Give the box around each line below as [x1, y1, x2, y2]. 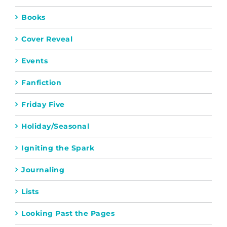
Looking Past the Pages [21, 209, 115, 218]
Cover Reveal [21, 34, 72, 44]
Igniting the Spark [21, 143, 94, 153]
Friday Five [21, 100, 65, 109]
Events [21, 56, 48, 65]
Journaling [21, 165, 64, 174]
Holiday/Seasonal [21, 122, 89, 131]
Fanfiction [21, 78, 61, 87]
